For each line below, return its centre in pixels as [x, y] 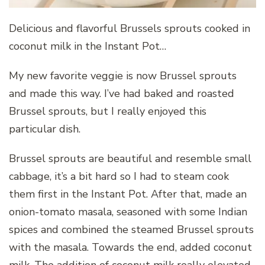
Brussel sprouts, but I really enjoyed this [108, 111]
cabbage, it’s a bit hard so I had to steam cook [119, 176]
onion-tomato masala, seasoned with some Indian [128, 211]
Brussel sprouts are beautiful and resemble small [130, 158]
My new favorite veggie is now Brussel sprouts [123, 75]
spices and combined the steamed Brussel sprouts [131, 229]
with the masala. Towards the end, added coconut [130, 247]
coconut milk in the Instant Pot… [88, 46]
